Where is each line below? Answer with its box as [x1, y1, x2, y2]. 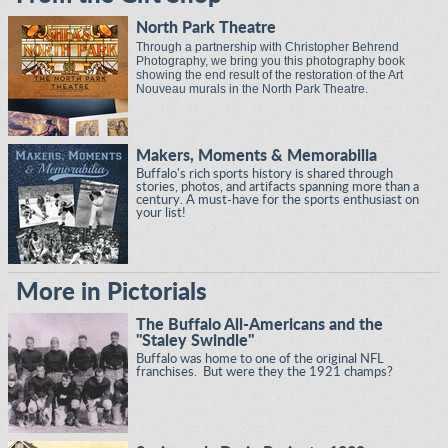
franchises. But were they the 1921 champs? [136, 365, 393, 379]
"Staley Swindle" [136, 332, 254, 349]
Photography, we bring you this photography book [136, 53, 405, 68]
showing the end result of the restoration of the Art [136, 67, 403, 82]
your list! [136, 206, 185, 220]
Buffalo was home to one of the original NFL [136, 352, 384, 366]
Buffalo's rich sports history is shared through [136, 167, 393, 181]
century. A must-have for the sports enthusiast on [136, 193, 419, 207]
